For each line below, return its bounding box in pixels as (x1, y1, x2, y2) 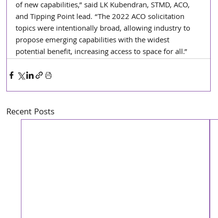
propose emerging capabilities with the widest (16, 35, 172, 48)
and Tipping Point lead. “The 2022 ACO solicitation (16, 11, 187, 24)
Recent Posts (6, 106, 55, 120)
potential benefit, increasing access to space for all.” (16, 46, 188, 59)
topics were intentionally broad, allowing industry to (16, 23, 193, 36)
